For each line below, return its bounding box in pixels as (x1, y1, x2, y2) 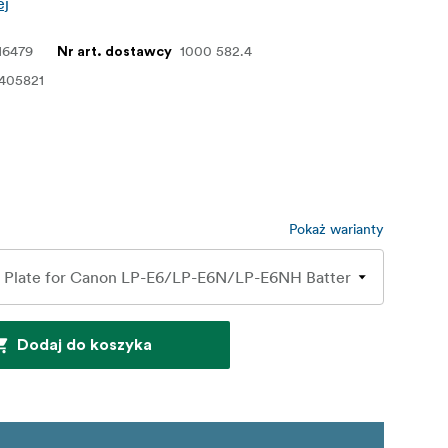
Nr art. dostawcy (57, 45, 173, 60)
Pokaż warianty (289, 220, 384, 239)
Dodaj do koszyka (16, 337, 152, 354)
